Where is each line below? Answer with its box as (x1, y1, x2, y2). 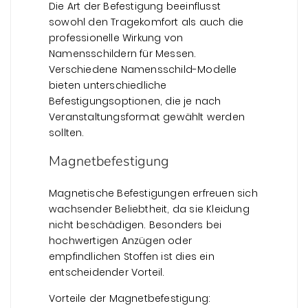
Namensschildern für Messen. (49, 46, 197, 60)
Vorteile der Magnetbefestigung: (49, 291, 211, 305)
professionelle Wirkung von (49, 30, 184, 45)
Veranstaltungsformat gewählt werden (49, 109, 245, 124)
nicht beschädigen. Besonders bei (49, 217, 222, 232)
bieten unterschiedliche (49, 78, 167, 92)
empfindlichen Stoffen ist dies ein (49, 249, 214, 263)
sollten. (49, 125, 85, 140)
